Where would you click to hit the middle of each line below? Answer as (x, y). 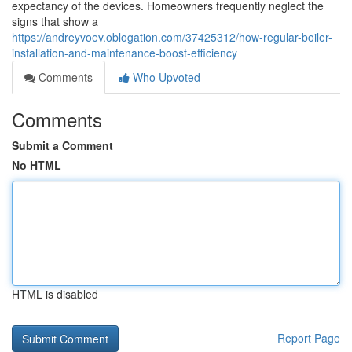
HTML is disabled (55, 294)
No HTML (37, 165)
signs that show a (55, 21)
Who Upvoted (165, 77)
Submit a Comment (62, 145)
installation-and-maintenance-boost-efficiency (125, 53)
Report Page (309, 338)
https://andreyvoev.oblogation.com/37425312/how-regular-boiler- (172, 37)
